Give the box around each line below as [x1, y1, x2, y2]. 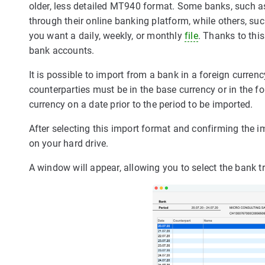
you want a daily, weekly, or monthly [28, 30, 185, 41]
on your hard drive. [28, 138, 109, 149]
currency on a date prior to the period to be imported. [28, 99, 253, 110]
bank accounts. [28, 45, 95, 56]
